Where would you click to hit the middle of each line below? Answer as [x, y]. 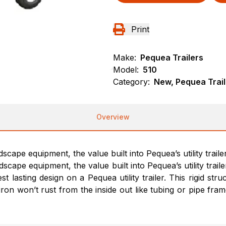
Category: [131, 82]
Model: [126, 70]
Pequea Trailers [172, 58]
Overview [113, 117]
